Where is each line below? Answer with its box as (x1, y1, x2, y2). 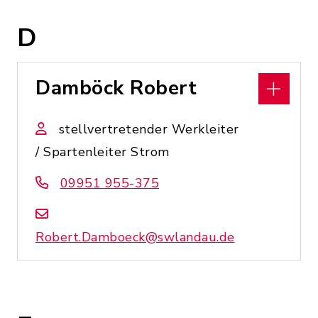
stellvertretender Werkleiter (58, 121, 239, 138)
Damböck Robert (35, 75, 197, 102)
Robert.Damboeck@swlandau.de (35, 229, 235, 246)
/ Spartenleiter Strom (35, 143, 170, 160)
